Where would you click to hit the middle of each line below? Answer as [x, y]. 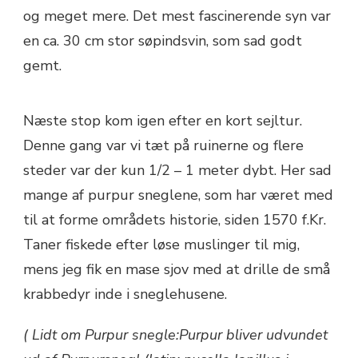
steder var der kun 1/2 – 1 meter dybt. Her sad [177, 170]
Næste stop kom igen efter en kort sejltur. [163, 121]
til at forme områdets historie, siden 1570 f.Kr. [175, 220]
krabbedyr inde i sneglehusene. [125, 294]
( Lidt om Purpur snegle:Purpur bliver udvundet [175, 335]
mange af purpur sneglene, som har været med [178, 195]
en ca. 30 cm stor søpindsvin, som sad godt [163, 41]
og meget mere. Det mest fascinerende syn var [177, 16]
